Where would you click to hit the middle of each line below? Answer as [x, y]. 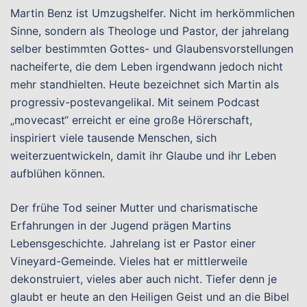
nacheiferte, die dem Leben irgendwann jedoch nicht [147, 66]
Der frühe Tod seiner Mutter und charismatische [134, 208]
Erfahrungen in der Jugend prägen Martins [121, 225]
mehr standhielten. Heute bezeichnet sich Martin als [145, 84]
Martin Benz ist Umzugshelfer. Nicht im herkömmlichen [152, 13]
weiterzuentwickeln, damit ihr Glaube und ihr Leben [143, 156]
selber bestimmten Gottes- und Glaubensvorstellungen [152, 49]
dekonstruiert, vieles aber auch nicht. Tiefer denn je [144, 279]
